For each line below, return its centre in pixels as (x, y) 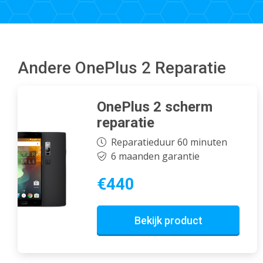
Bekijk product (168, 221)
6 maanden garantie (155, 156)
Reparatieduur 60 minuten (169, 142)
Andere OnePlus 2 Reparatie (122, 68)
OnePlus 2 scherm (155, 107)
